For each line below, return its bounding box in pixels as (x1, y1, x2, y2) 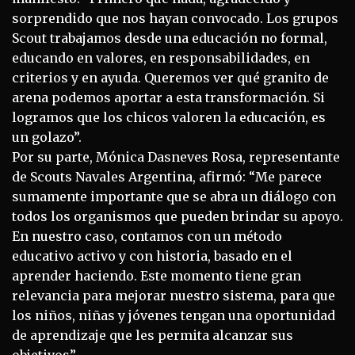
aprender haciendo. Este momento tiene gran (12, 267, 301, 284)
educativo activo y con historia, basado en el (12, 247, 292, 264)
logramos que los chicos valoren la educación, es (12, 109, 326, 125)
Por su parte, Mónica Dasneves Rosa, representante (12, 148, 340, 165)
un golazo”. (12, 128, 82, 145)
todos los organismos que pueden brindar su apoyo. (12, 208, 343, 224)
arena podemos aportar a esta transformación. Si (12, 89, 325, 105)
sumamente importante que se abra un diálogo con (12, 188, 336, 204)
